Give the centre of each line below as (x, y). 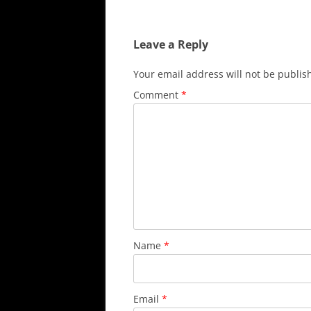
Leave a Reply (171, 45)
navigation (159, 12)
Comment (157, 95)
